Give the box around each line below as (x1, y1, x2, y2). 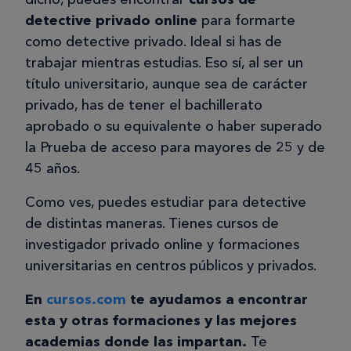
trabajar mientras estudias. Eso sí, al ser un (25, 54, 303, 72)
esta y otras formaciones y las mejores (25, 312, 297, 330)
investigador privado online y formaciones (25, 236, 299, 254)
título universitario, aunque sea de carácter (25, 75, 308, 93)
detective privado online (25, 12, 197, 30)
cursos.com (46, 291, 126, 309)
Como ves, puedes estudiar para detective (25, 194, 306, 212)
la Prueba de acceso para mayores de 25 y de (25, 139, 325, 157)
